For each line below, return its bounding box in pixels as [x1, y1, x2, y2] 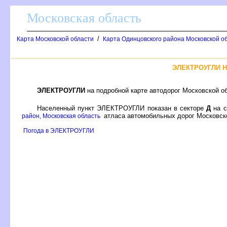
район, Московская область [22, 112, 100, 120]
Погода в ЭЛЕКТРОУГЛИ [23, 127, 94, 134]
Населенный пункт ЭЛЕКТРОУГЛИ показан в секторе [37, 104, 207, 112]
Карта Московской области [17, 35, 94, 43]
